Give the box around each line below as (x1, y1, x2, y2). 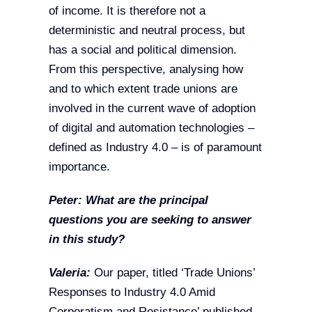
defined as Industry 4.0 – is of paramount (48, 141, 262, 155)
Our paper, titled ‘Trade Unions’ (90, 266, 255, 280)
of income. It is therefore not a (48, 4, 205, 18)
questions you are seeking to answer (48, 213, 251, 227)
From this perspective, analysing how (48, 63, 243, 77)
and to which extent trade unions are (48, 82, 237, 96)
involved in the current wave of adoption (48, 102, 256, 116)
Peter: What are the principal (48, 194, 208, 208)
